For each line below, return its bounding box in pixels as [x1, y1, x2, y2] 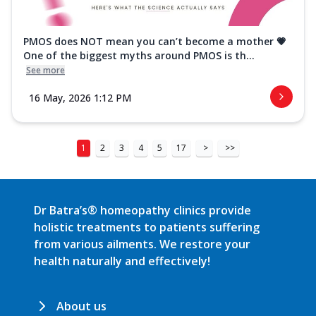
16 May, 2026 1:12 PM [29, 91, 131, 105]
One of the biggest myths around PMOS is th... [23, 49, 255, 63]
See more [26, 64, 65, 77]
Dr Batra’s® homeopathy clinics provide [34, 202, 251, 219]
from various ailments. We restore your [34, 236, 250, 253]
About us [56, 298, 107, 315]
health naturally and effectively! [34, 253, 210, 269]
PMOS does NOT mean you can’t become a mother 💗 [23, 35, 286, 49]
